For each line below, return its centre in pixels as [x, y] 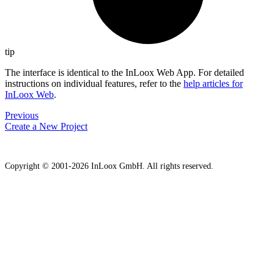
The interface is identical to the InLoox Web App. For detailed [124, 72]
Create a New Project [46, 126]
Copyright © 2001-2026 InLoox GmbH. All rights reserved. [109, 166]
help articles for [213, 83]
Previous [22, 115]
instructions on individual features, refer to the [94, 83]
